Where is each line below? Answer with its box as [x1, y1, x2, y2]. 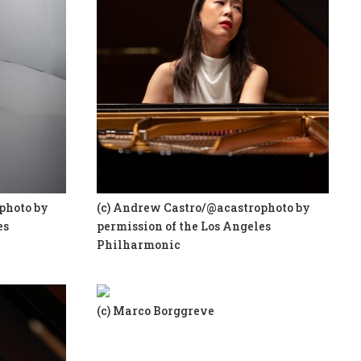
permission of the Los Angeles [97, 218, 272, 234]
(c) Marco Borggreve [97, 303, 215, 319]
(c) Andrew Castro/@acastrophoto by [97, 199, 311, 215]
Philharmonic [97, 236, 181, 252]
